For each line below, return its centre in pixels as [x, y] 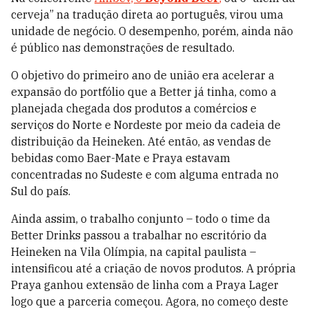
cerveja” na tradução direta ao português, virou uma [147, 15]
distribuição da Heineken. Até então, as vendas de [141, 142]
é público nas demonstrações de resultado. [124, 48]
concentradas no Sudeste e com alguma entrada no [145, 175]
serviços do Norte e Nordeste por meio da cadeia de [146, 125]
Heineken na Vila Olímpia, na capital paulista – [133, 252]
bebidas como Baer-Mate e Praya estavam [121, 158]
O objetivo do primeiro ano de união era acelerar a [143, 76]
